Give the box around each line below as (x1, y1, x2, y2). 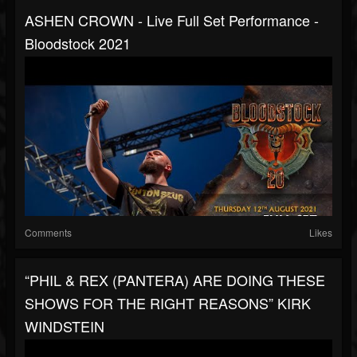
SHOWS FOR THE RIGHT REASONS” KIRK (25, 292, 311, 314)
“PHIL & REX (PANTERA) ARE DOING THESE (25, 269, 325, 291)
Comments (25, 226, 72, 240)
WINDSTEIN (25, 316, 104, 337)
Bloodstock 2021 (25, 33, 131, 54)
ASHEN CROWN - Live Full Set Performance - (25, 10, 319, 31)
